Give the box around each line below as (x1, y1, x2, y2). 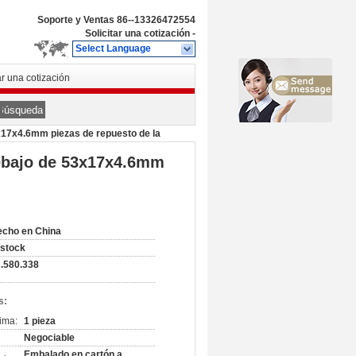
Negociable (24, 332, 75, 343)
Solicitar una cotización (85, 28, 190, 39)
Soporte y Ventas (37, 14, 117, 25)
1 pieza (24, 315, 56, 327)
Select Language (75, 43, 151, 54)
